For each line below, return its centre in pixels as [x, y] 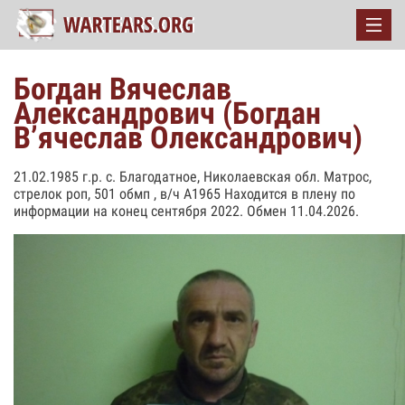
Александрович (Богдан [167, 113]
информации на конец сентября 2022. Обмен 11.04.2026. [186, 211]
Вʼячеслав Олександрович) [188, 137]
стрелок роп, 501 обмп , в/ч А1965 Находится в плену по [184, 194]
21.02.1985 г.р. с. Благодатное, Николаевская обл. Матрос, [193, 177]
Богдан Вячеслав [122, 89]
